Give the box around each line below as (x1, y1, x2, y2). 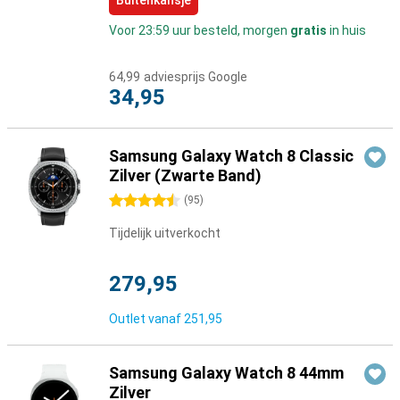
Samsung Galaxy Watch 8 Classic (109, 146, 354, 165)
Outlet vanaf (109, 312, 184, 326)
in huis (327, 23, 366, 37)
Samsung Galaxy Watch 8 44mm (109, 363, 344, 382)
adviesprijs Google (144, 70, 247, 84)
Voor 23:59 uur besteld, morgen (109, 23, 290, 37)
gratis (290, 23, 327, 37)
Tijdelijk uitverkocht (109, 226, 221, 240)
